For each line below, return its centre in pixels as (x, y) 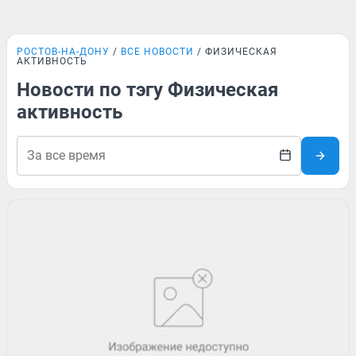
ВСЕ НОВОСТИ (157, 52)
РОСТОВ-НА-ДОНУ (63, 52)
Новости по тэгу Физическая (147, 90)
